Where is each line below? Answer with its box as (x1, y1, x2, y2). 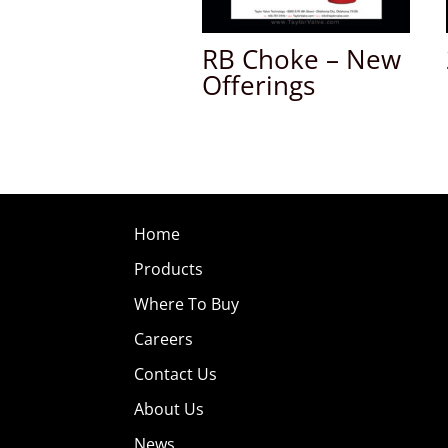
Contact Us (134, 362, 218, 385)
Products (134, 257, 204, 280)
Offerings (201, 67, 315, 104)
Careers (134, 327, 194, 350)
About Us (134, 397, 205, 420)
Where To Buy (134, 292, 240, 315)
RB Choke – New (201, 41, 401, 78)
